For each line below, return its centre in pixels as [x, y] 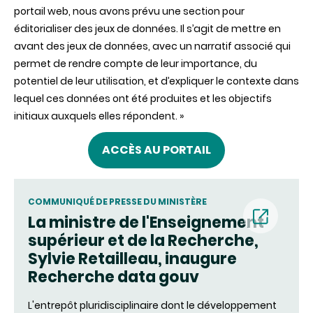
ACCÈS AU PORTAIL [156, 150]
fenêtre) [276, 285]
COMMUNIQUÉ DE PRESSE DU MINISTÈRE [117, 202]
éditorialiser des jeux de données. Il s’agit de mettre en [147, 29]
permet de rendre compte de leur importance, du [136, 64]
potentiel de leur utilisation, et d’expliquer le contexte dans [156, 81]
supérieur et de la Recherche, [143, 241]
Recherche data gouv [114, 277]
